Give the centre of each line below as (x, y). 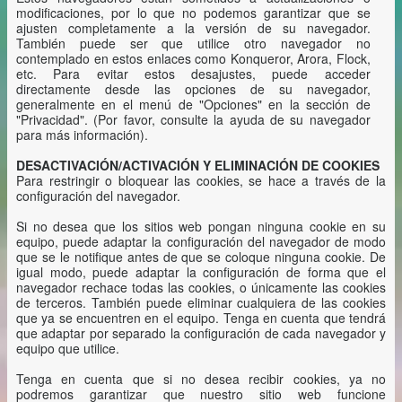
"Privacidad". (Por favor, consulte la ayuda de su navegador (193, 119)
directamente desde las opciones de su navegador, (193, 89)
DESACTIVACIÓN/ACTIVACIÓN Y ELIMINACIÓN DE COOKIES (198, 165)
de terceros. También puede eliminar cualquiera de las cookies (201, 302)
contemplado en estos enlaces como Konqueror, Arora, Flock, (193, 58)
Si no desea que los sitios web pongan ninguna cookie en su (201, 226)
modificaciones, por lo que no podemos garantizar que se (193, 13)
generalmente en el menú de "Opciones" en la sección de (193, 104)
